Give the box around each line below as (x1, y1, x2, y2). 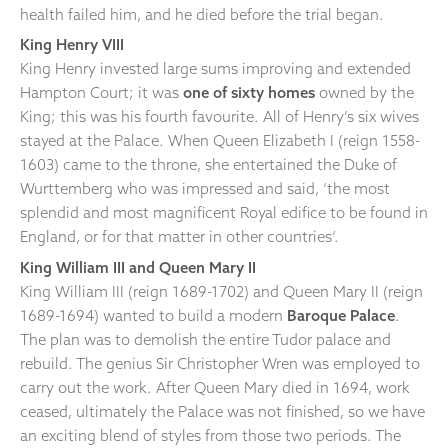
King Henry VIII (20, 35, 124, 55)
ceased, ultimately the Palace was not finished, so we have (20, 402, 425, 422)
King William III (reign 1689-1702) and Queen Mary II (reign (20, 282, 423, 302)
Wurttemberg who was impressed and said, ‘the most (20, 179, 390, 199)
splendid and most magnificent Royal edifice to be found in (20, 203, 428, 223)
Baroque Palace (287, 306, 395, 326)
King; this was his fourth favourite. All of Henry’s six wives (20, 107, 419, 127)
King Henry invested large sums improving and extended (20, 59, 411, 79)
